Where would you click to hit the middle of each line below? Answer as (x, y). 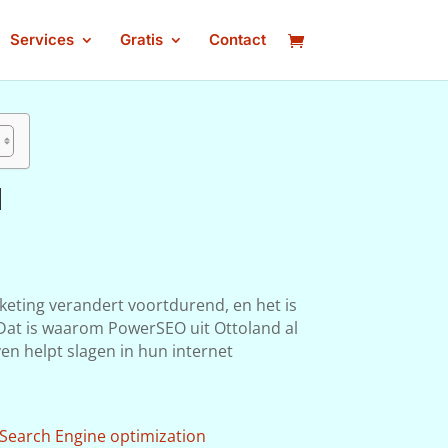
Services (41, 39)
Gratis (141, 39)
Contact (237, 39)
